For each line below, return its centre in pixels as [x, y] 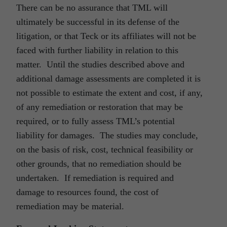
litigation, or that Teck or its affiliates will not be [106, 36]
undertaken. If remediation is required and [95, 178]
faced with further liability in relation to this [97, 50]
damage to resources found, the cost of [87, 192]
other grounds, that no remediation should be [99, 164]
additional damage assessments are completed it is [108, 79]
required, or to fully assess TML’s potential [96, 121]
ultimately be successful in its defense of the [98, 22]
